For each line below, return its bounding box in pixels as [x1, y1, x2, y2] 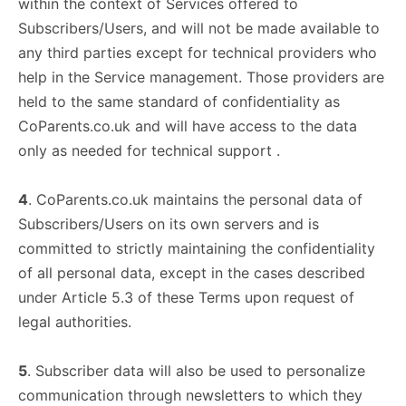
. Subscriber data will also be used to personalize [27, 362, 365, 380]
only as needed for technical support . [18, 141, 280, 159]
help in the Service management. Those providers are [18, 68, 384, 86]
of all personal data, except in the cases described [18, 264, 365, 282]
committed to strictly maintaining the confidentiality [18, 239, 375, 257]
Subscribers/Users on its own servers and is [18, 215, 319, 233]
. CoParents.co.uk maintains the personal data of [28, 190, 362, 208]
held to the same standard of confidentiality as [18, 92, 340, 111]
